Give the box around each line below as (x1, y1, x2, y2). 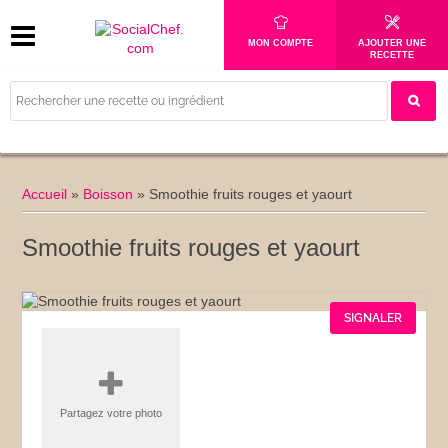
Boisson (83, 186, 134, 202)
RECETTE (370, 50, 414, 60)
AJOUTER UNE (358, 38, 426, 48)
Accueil (22, 186, 68, 202)
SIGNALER (343, 311, 402, 325)
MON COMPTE (247, 38, 313, 48)
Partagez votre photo (60, 407, 163, 420)
